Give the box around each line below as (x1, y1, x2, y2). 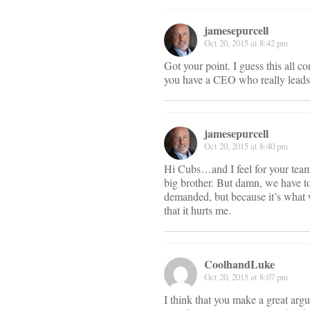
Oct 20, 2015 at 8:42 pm (204, 37, 288, 50)
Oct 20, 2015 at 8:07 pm (204, 271, 288, 284)
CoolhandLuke (204, 256, 275, 273)
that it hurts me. (164, 203, 231, 218)
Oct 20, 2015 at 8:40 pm (204, 140, 288, 153)
